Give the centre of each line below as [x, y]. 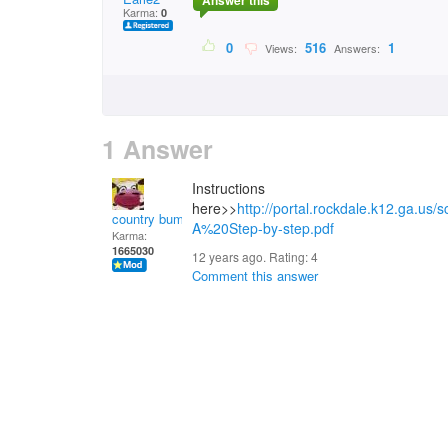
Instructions [228, 188]
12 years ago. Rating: [251, 256]
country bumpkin [160, 218]
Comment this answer [255, 275]
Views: [279, 48]
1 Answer [157, 149]
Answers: [357, 48]
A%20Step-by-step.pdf [263, 228]
